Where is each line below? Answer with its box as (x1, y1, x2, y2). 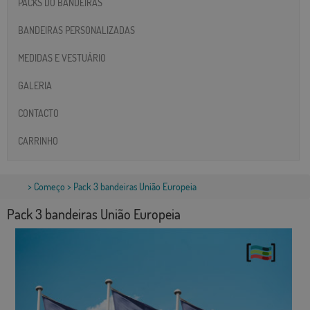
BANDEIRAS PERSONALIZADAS (18, 24, 135, 36)
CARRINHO (18, 134, 58, 147)
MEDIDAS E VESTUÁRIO (18, 51, 106, 64)
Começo (34, 181, 65, 193)
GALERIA (18, 79, 52, 91)
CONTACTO (18, 107, 59, 119)
